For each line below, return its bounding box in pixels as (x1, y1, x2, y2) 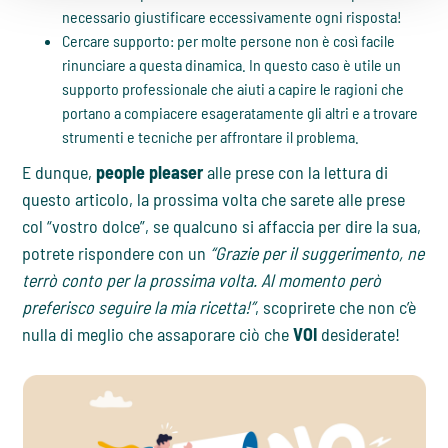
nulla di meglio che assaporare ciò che (22, 323, 294, 346)
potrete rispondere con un (22, 242, 207, 265)
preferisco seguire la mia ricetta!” (22, 296, 256, 319)
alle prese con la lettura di (203, 161, 389, 184)
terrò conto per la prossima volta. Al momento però (22, 269, 382, 292)
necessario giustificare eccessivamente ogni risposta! (62, 7, 403, 27)
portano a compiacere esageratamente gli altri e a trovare (62, 103, 419, 123)
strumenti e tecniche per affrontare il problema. (62, 127, 360, 147)
